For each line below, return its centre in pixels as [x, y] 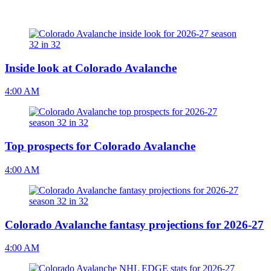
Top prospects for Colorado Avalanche [100, 146]
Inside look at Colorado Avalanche [91, 68]
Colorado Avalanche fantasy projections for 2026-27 [134, 224]
